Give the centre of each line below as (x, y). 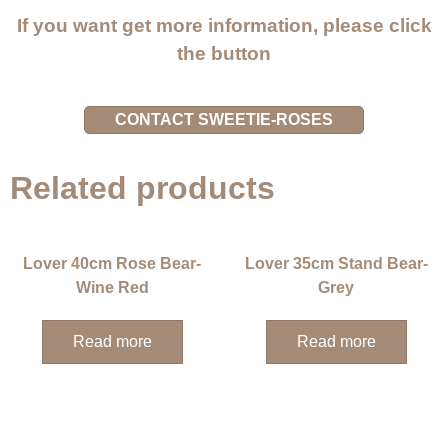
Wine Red (112, 288)
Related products (142, 188)
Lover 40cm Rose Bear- (112, 264)
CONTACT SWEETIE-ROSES (224, 120)
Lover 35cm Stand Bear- (336, 264)
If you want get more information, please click (224, 26)
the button (224, 54)
